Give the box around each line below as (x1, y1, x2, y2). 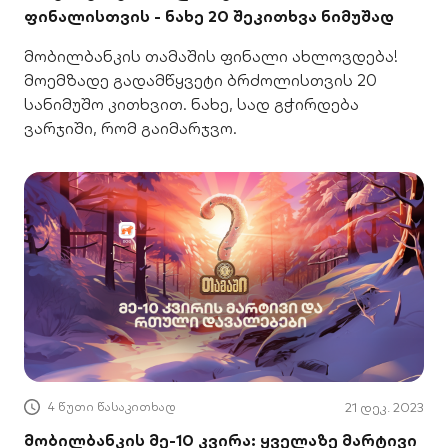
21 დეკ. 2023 (345, 398, 424, 415)
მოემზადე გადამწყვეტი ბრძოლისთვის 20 (24, 69, 377, 90)
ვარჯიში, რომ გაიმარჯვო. (24, 117, 237, 138)
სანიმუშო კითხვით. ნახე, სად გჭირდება (24, 93, 359, 114)
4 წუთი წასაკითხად (48, 398, 176, 414)
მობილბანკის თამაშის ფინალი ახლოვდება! (24, 45, 398, 66)
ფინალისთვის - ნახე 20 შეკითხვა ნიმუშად (24, 5, 394, 26)
